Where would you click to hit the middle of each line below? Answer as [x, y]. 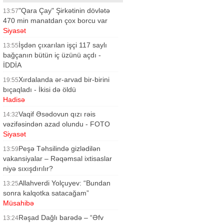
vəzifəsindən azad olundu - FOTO [56, 124]
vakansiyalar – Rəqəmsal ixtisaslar [57, 158]
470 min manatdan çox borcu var [55, 20]
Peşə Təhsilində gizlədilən [59, 148]
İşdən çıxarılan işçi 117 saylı [63, 45]
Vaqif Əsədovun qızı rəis [57, 114]
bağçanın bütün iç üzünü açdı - [52, 55]
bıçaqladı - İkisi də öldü [39, 89]
